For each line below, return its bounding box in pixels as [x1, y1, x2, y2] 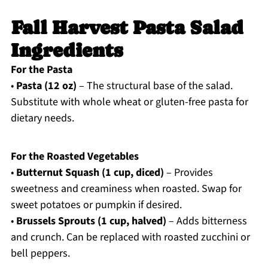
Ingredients [10, 39, 123, 62]
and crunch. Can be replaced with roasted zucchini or [10, 230, 250, 245]
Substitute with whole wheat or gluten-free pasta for [10, 95, 248, 110]
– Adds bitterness [166, 214, 247, 229]
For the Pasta [10, 62, 72, 78]
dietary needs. [10, 111, 74, 126]
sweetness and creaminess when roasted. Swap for [10, 181, 242, 197]
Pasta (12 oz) [16, 78, 77, 94]
